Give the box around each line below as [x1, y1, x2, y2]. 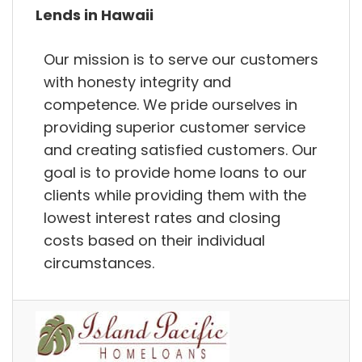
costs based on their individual [44, 229, 265, 250]
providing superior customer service [44, 116, 305, 137]
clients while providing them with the [44, 184, 306, 205]
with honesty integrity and [44, 71, 231, 92]
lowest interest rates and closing [44, 207, 280, 228]
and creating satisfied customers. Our [44, 139, 318, 160]
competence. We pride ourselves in [44, 94, 297, 115]
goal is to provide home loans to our [44, 162, 307, 183]
